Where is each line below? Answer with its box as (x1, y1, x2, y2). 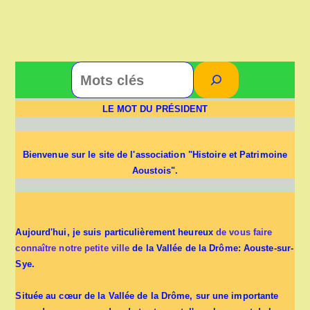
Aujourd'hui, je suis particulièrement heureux (15, 227, 217, 237)
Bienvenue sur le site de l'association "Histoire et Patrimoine (22, 149, 288, 160)
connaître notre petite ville (15, 243, 130, 253)
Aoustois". (132, 165, 178, 176)
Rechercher (154, 64, 209, 75)
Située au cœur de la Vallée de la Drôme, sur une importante (15, 291, 279, 301)
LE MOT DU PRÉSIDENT (102, 104, 208, 114)
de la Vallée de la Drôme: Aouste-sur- (129, 243, 294, 253)
